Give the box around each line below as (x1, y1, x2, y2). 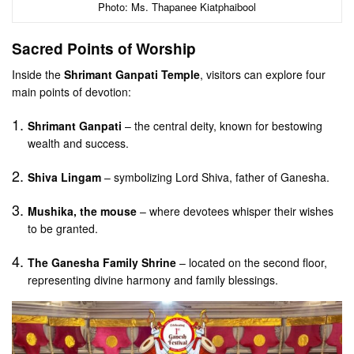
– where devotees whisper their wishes (137, 202, 334, 219)
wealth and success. (28, 134, 130, 151)
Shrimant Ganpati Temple (64, 66, 201, 82)
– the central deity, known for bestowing (122, 117, 323, 134)
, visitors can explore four (200, 66, 326, 82)
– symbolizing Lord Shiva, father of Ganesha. (101, 168, 330, 185)
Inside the (12, 66, 65, 82)
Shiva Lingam (28, 168, 102, 185)
